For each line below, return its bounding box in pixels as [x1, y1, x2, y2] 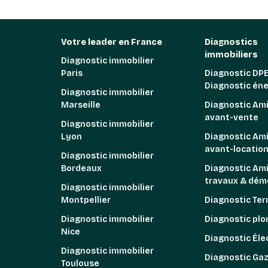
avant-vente [205, 112, 258, 123]
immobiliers [205, 50, 258, 60]
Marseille [61, 100, 100, 110]
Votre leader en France [61, 37, 162, 47]
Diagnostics [205, 37, 258, 47]
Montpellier [61, 195, 111, 205]
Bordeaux [61, 163, 102, 173]
